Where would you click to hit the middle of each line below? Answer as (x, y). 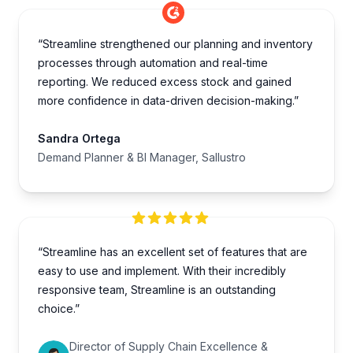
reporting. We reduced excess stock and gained (165, 82)
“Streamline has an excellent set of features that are (173, 252)
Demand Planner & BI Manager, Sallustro (142, 158)
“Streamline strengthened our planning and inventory (175, 44)
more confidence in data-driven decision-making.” (168, 101)
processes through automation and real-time (153, 63)
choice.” (59, 309)
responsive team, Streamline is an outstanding (157, 290)
